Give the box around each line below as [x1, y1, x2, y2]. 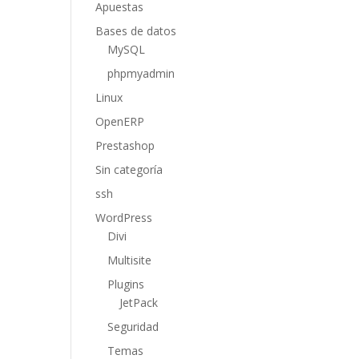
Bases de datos [95, 23, 177, 38]
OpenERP [95, 114, 145, 129]
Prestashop [95, 138, 155, 153]
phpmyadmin [107, 66, 175, 81]
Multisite [107, 252, 152, 268]
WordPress [95, 210, 153, 225]
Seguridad [107, 319, 159, 334]
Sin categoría [95, 162, 163, 177]
